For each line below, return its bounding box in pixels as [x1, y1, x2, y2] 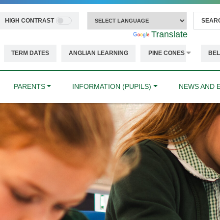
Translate [151, 29, 188, 40]
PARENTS [13, 82, 45, 90]
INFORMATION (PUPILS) [72, 82, 152, 90]
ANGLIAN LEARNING [69, 50, 128, 57]
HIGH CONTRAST [4, 17, 54, 24]
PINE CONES [148, 50, 185, 57]
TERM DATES [11, 50, 49, 57]
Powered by [84, 29, 134, 40]
